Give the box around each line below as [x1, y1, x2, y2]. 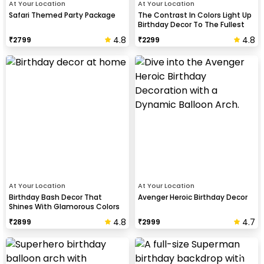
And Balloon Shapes [9, 210, 81, 221]
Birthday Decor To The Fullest [138, 19, 245, 29]
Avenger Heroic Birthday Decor [138, 192, 247, 202]
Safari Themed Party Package [9, 9, 115, 20]
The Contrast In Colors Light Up [138, 9, 252, 20]
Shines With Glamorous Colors [9, 201, 120, 212]
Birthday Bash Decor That [9, 192, 102, 202]
